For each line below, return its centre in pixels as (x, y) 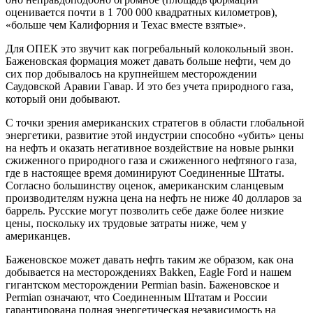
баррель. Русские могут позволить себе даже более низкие (145, 210)
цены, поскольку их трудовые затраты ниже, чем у (126, 223)
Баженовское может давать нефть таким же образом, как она (150, 259)
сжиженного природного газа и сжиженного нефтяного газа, (151, 160)
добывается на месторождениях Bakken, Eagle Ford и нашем (148, 272)
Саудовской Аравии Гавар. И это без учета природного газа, (150, 86)
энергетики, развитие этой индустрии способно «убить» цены (155, 135)
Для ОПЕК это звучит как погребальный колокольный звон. (150, 48)
